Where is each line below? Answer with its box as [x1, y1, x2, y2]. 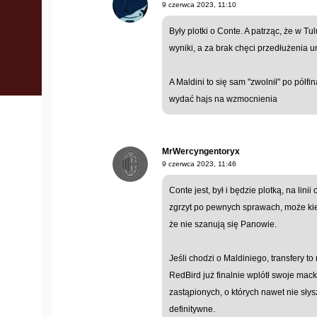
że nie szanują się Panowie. [169, 219, 277, 230]
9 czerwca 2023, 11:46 [162, 160, 236, 168]
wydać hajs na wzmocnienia [169, 94, 277, 105]
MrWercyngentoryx [162, 146, 240, 157]
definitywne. [169, 304, 215, 315]
